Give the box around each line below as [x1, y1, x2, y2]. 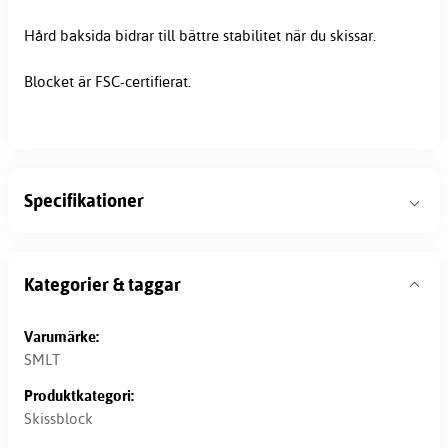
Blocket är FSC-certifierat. [24, 72, 191, 92]
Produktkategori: [24, 385, 134, 405]
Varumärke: [24, 326, 99, 346]
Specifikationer [24, 188, 144, 212]
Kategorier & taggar [24, 272, 181, 296]
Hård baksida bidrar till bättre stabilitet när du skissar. [24, 26, 376, 46]
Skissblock [24, 409, 93, 429]
